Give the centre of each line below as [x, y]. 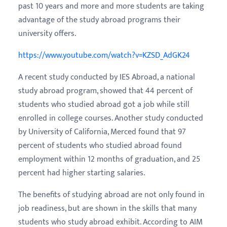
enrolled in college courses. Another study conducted [111, 118]
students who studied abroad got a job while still [104, 104]
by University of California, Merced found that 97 [102, 132]
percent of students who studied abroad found [100, 145]
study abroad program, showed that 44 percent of [105, 91]
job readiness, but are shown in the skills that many [107, 208]
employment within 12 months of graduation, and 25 [109, 159]
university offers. [47, 33]
